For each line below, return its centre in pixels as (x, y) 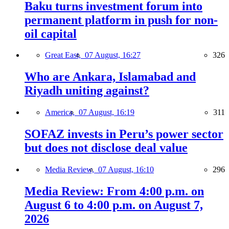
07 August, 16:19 (107, 112)
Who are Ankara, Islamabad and (110, 77)
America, (62, 112)
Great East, (65, 55)
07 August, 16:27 (113, 55)
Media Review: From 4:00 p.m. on (114, 191)
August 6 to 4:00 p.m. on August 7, (114, 205)
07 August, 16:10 (126, 170)
